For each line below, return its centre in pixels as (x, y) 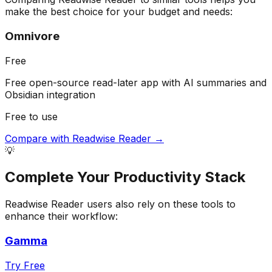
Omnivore (32, 36)
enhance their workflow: (61, 216)
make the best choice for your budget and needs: (119, 12)
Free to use (31, 116)
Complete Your (59, 177)
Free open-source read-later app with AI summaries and (136, 82)
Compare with (39, 138)
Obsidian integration (50, 94)
